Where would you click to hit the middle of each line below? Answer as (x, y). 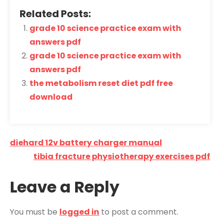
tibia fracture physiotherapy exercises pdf (122, 157)
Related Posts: (55, 14)
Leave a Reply (65, 187)
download (51, 97)
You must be (35, 212)
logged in (79, 212)
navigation (54, 162)
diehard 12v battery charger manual (86, 143)
